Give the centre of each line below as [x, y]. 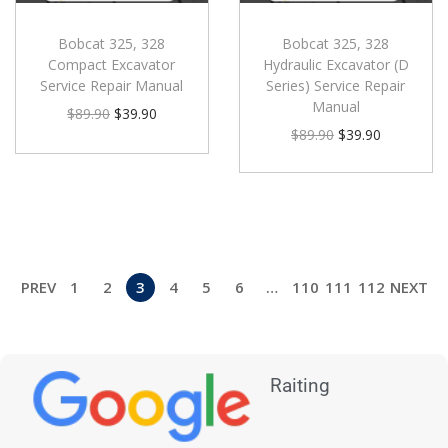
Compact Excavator [112, 64]
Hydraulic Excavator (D [335, 64]
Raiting [299, 386]
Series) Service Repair [336, 85]
